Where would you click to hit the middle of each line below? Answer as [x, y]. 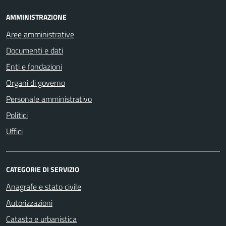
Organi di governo [36, 82]
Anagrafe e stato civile [44, 186]
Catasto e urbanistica [41, 219]
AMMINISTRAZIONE [36, 17]
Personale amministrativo [49, 99]
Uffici [14, 131]
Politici [17, 115]
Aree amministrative [40, 34]
